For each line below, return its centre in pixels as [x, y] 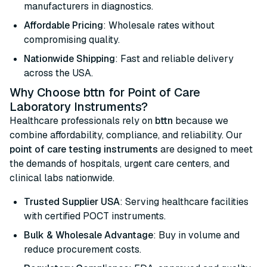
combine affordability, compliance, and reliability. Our [126, 135]
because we [201, 121]
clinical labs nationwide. [62, 178]
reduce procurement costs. [83, 249]
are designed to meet [205, 149]
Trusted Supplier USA [72, 202]
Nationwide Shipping [69, 59]
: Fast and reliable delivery [174, 59]
